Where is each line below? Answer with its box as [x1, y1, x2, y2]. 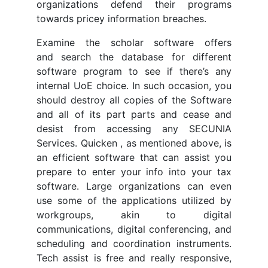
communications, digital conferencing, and [36, 223, 232, 236]
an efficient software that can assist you [36, 151, 232, 164]
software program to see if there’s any [36, 65, 232, 78]
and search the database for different [36, 51, 232, 63]
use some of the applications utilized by [36, 194, 232, 207]
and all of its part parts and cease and [36, 108, 232, 121]
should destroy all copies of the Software [36, 94, 232, 106]
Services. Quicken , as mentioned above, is [36, 137, 232, 150]
